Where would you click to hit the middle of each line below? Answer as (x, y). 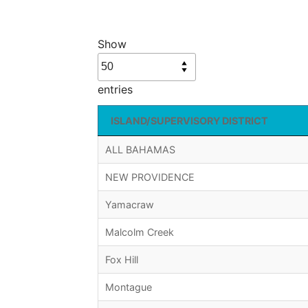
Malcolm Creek (140, 232)
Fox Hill (122, 260)
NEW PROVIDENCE (150, 177)
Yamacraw (130, 205)
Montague (129, 287)
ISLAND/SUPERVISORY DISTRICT (189, 121)
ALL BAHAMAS (140, 150)
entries (115, 90)
